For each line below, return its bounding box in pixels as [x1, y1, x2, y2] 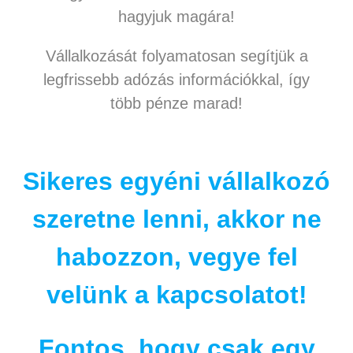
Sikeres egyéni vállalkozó [23, 167, 330, 196]
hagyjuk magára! [118, 8, 235, 26]
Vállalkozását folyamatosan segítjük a [45, 47, 308, 65]
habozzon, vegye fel [55, 243, 298, 272]
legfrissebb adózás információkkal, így [43, 71, 310, 89]
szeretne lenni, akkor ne [32, 205, 321, 234]
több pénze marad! [110, 95, 243, 113]
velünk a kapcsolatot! [46, 281, 307, 310]
